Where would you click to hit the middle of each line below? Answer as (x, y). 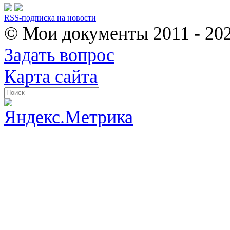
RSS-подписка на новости (50, 17)
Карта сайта (51, 76)
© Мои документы (79, 33)
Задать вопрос (59, 55)
